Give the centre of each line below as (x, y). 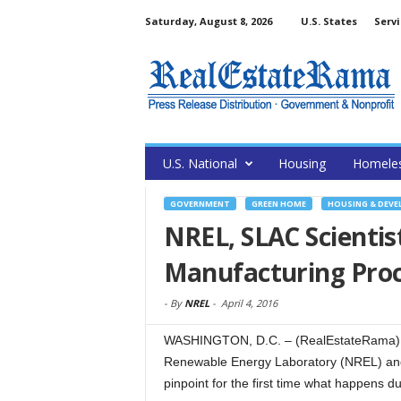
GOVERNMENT (200, 204)
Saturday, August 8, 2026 (208, 21)
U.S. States (328, 21)
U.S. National (200, 163)
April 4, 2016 (249, 303)
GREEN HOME (278, 204)
